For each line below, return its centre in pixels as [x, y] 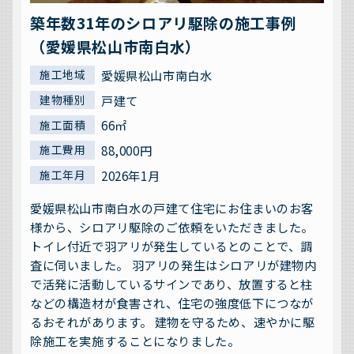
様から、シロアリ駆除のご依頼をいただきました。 [172, 226]
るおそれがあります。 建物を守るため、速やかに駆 [173, 321]
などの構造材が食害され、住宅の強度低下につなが [172, 302]
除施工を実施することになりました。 [135, 340]
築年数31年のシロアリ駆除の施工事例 [164, 22]
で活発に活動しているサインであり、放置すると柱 [172, 283]
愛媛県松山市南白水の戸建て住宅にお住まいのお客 [172, 207]
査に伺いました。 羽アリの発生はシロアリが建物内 [173, 264]
